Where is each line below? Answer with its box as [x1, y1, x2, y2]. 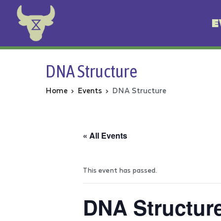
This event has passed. [83, 166, 157, 175]
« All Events [83, 130, 127, 142]
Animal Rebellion [122, 24, 194, 36]
